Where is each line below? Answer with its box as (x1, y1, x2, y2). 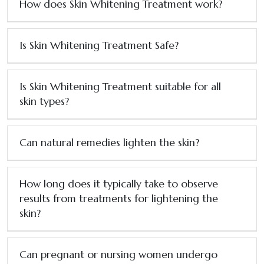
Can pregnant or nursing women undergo (19, 247, 217, 261)
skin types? (19, 94, 69, 108)
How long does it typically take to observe (19, 177, 218, 190)
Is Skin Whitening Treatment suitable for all (19, 80, 221, 93)
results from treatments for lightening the (19, 192, 218, 205)
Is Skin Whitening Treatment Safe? (19, 38, 179, 52)
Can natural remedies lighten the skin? (19, 136, 199, 149)
